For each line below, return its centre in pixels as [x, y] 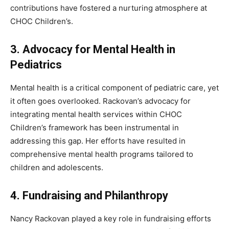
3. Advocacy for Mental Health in [93, 50]
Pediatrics [36, 65]
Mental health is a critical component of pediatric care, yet [114, 88]
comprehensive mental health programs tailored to [102, 154]
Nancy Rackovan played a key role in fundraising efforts [111, 219]
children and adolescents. [57, 168]
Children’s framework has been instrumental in [95, 128]
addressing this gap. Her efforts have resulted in [98, 141]
